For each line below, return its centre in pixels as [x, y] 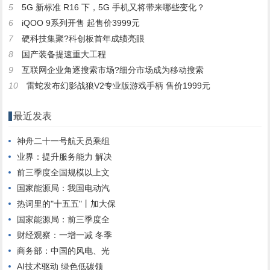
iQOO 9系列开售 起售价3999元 [81, 23]
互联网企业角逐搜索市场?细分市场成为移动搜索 [113, 70]
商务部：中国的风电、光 [64, 250]
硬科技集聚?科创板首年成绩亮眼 [83, 38]
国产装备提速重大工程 [64, 54]
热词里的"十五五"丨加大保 [67, 203]
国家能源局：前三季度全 [64, 219]
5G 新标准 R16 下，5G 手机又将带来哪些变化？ [114, 7]
